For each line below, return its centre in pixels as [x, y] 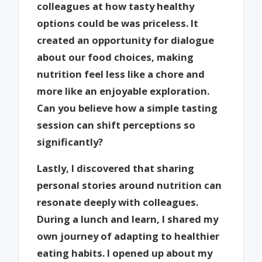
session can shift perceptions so [116, 125]
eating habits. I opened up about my [125, 253]
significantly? [70, 142]
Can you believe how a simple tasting [127, 108]
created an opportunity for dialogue [126, 40]
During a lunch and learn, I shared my [128, 219]
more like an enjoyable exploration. [123, 91]
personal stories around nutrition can [130, 185]
